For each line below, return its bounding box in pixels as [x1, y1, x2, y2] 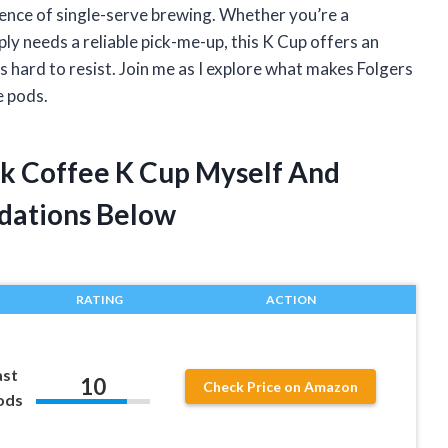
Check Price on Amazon [203, 378, 359, 396]
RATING [75, 291, 123, 307]
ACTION [265, 291, 316, 307]
